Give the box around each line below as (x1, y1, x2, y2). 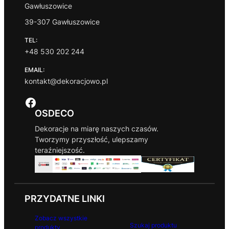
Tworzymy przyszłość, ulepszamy (35, 134, 148, 144)
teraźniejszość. (35, 145, 85, 154)
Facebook (24, 94, 31, 109)
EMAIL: (25, 65, 44, 74)
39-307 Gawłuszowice (25, 17, 100, 26)
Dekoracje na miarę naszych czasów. (35, 124, 158, 133)
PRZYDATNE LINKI (25, 193, 105, 204)
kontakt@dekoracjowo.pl (25, 76, 108, 85)
